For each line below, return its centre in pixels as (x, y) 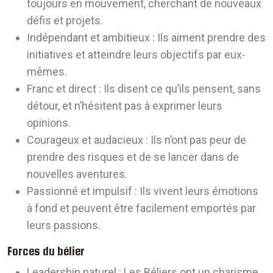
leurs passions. (64, 225)
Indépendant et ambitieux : (92, 38)
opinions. (49, 123)
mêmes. (47, 72)
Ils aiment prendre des (211, 38)
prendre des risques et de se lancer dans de (133, 157)
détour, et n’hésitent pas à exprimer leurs (125, 106)
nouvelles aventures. (77, 174)
